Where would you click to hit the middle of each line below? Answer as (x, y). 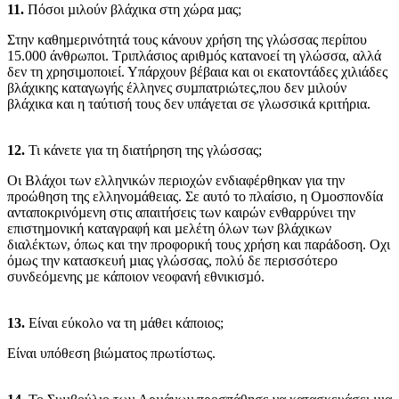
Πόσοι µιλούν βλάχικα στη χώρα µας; (133, 10)
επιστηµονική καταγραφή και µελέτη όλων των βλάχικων (169, 229)
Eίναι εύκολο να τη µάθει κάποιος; (124, 323)
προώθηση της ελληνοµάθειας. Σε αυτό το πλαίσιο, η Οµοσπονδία (195, 197)
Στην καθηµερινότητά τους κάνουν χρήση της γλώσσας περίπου (187, 40)
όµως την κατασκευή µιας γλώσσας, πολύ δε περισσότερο (172, 261)
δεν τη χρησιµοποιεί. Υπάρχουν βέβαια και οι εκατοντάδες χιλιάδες (197, 72)
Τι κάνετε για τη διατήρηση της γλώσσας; (143, 151)
